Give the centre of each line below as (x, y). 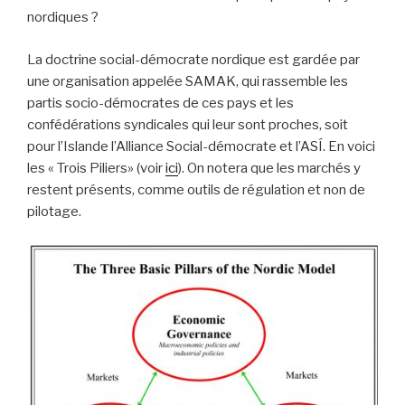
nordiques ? (63, 18)
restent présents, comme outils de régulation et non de (196, 189)
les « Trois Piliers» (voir (96, 168)
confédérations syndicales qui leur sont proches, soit (188, 124)
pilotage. (54, 211)
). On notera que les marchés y (269, 168)
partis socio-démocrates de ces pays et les (160, 103)
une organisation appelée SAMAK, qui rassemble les (188, 81)
